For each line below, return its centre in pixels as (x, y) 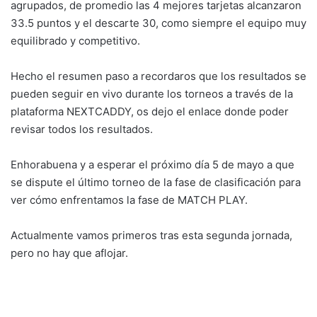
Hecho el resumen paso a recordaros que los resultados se (158, 76)
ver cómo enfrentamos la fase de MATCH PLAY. (129, 200)
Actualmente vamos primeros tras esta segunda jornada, (151, 235)
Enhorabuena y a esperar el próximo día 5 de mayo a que (152, 165)
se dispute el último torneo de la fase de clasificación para (156, 182)
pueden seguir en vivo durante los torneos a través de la (152, 94)
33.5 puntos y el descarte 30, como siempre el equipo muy (158, 23)
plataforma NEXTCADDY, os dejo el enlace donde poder (150, 111)
